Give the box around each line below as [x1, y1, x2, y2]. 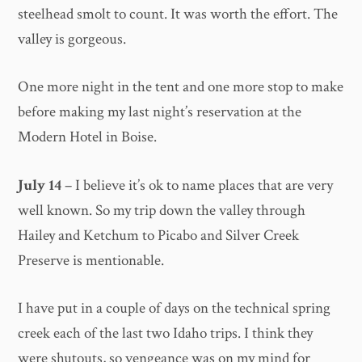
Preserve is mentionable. [18, 250, 165, 271]
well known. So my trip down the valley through [18, 200, 306, 221]
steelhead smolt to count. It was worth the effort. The [18, 3, 339, 24]
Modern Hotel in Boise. [18, 127, 158, 148]
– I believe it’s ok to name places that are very [61, 175, 334, 196]
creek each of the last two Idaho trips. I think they [18, 323, 314, 344]
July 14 [18, 175, 62, 196]
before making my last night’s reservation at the [18, 102, 302, 123]
